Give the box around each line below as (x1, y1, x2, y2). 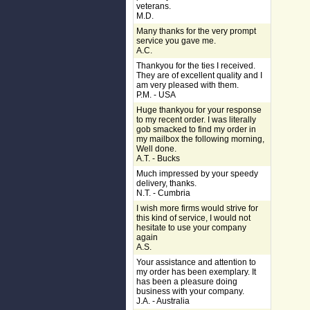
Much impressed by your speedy (136, 169, 258, 179)
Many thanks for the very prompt (136, 26, 256, 36)
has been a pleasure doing (136, 277, 237, 286)
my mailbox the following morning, (136, 134, 264, 144)
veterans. (136, 1, 171, 11)
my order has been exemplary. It (136, 267, 256, 277)
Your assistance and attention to (136, 257, 256, 267)
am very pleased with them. (136, 80, 239, 90)
